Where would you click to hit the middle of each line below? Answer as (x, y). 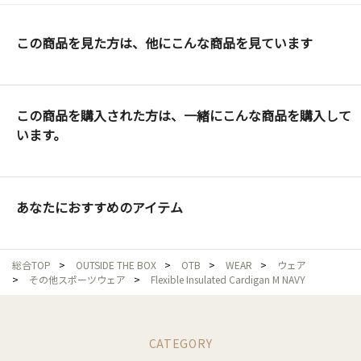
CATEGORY (180, 343)
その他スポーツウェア (77, 279)
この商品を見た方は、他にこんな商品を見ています (164, 42)
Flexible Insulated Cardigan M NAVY (228, 279)
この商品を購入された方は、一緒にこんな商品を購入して (184, 115)
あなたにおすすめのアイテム (100, 207)
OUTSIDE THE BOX (116, 264)
